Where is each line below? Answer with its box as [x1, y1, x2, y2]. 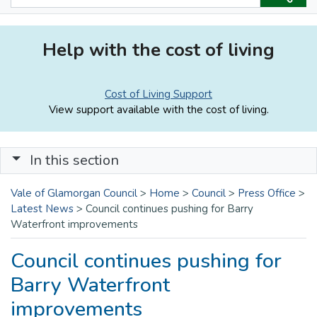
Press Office [238, 185, 296, 200]
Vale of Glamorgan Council [11, 185, 137, 200]
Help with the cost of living [42, 37, 275, 62]
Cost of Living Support [105, 86, 212, 101]
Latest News [11, 201, 74, 216]
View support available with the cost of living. [48, 102, 269, 117]
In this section [30, 150, 119, 170]
